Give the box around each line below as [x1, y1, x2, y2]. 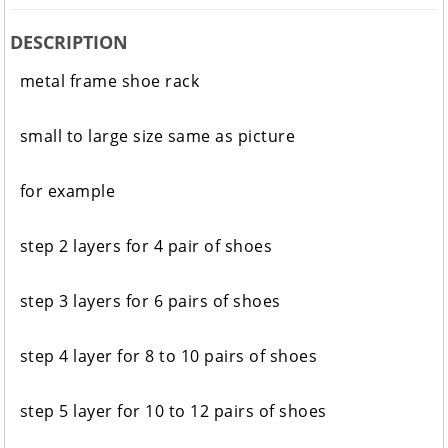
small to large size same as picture [19, 125, 296, 148]
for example [19, 180, 116, 203]
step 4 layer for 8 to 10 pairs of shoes [19, 345, 318, 368]
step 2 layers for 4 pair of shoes [19, 235, 273, 258]
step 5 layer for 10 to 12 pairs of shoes [19, 400, 327, 423]
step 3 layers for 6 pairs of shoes [19, 290, 281, 313]
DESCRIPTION [9, 30, 128, 55]
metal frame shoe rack [19, 70, 200, 93]
